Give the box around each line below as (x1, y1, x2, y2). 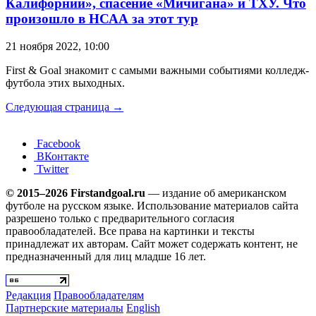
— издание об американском (145, 186, 286, 199)
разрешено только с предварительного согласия (6, 212, 234, 224)
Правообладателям (54, 288, 144, 301)
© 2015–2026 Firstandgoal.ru (6, 186, 145, 199)
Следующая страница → (6, 100, 123, 113)
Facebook (34, 137, 80, 150)
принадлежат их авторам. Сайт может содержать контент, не (6, 237, 298, 250)
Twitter (34, 162, 68, 175)
